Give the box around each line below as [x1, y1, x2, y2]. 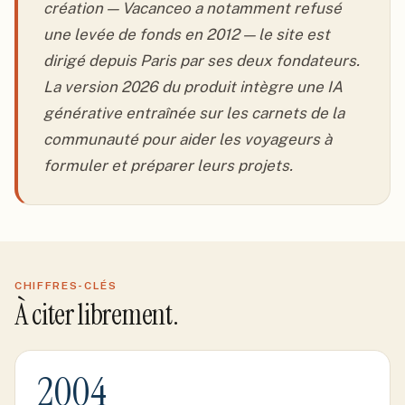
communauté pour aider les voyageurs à [43, 130, 332, 148]
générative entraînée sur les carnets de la [43, 104, 344, 122]
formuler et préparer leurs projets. [43, 156, 293, 174]
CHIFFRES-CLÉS [14, 279, 118, 292]
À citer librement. [14, 296, 179, 334]
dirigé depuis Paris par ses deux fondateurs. [43, 52, 360, 70]
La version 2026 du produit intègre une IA [43, 78, 343, 96]
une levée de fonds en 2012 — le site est [43, 25, 330, 43]
